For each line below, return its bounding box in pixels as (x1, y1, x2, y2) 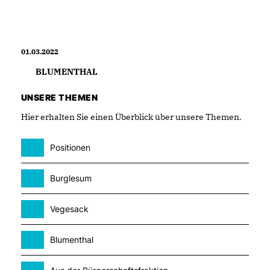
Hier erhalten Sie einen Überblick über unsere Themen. (21, 111, 242, 122)
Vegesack (50, 204, 89, 214)
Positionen (50, 142, 90, 152)
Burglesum (50, 173, 92, 183)
